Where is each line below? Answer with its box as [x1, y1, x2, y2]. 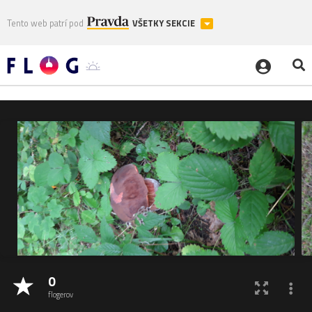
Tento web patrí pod [7, 16, 84, 30]
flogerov [48, 289, 73, 301]
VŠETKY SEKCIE [132, 16, 197, 30]
